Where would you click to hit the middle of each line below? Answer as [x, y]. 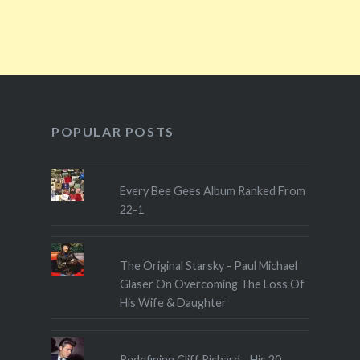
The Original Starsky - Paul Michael [209, 266]
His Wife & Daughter [174, 303]
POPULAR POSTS [112, 132]
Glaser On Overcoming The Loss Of [213, 284]
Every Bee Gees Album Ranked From [213, 191]
